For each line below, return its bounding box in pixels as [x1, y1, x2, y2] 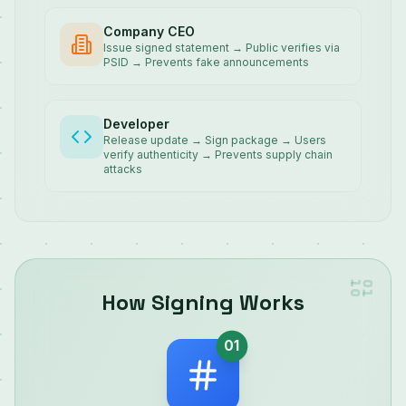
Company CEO [103, 24, 195, 39]
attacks [103, 162, 142, 176]
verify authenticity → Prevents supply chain [103, 148, 333, 161]
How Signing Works [101, 288, 304, 316]
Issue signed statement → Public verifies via [103, 41, 340, 54]
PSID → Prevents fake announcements [103, 55, 309, 69]
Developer [103, 116, 169, 131]
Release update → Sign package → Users [103, 133, 326, 147]
